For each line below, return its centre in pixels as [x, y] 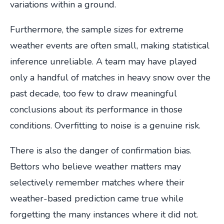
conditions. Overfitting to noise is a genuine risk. [105, 126]
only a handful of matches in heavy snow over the [110, 78]
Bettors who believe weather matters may [95, 167]
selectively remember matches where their [97, 183]
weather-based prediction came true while [97, 199]
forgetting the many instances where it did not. [104, 215]
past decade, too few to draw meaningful [93, 94]
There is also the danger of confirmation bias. [101, 151]
